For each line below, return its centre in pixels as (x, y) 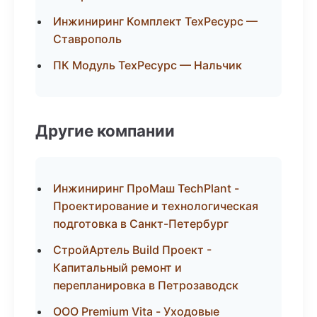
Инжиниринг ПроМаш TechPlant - (146, 188)
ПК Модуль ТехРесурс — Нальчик (148, 65)
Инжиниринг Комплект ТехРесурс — (155, 21)
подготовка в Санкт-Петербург (141, 224)
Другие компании (105, 131)
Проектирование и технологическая (156, 206)
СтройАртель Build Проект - (132, 250)
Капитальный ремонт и (117, 267)
